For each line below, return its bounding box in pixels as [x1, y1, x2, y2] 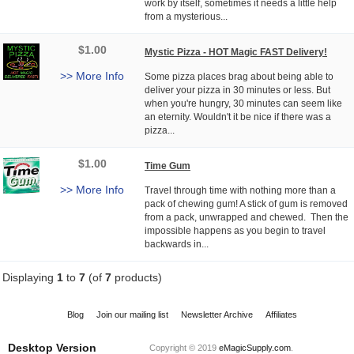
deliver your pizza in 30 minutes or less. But [145, 84, 330, 96]
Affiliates [265, 309, 297, 319]
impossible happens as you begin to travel [145, 224, 326, 236]
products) [111, 270, 162, 284]
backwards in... [145, 238, 209, 250]
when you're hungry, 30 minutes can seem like [145, 97, 342, 109]
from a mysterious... [145, 10, 228, 22]
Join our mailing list [96, 309, 168, 319]
